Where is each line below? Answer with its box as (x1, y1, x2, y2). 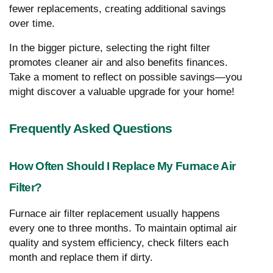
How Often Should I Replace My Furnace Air (9, 159, 236, 172)
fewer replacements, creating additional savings (9, 2, 226, 15)
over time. (9, 17, 55, 29)
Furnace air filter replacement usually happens (9, 207, 220, 219)
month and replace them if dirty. (9, 251, 153, 263)
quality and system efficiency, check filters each (9, 236, 229, 249)
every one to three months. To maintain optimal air (9, 222, 237, 234)
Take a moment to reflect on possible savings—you (9, 71, 242, 83)
